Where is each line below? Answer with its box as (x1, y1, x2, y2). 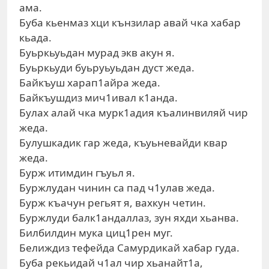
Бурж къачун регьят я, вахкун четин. (19, 196, 206, 210)
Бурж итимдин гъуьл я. (19, 166, 135, 180)
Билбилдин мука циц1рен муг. (19, 226, 173, 240)
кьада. (19, 31, 52, 44)
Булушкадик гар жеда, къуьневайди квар (19, 136, 228, 150)
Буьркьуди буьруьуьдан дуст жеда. (19, 61, 195, 74)
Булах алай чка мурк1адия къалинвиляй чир (19, 106, 248, 119)
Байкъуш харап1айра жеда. (19, 76, 160, 89)
